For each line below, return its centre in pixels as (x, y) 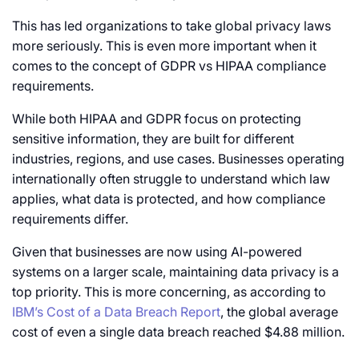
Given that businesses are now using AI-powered (157, 252)
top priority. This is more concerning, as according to (169, 292)
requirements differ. (70, 219)
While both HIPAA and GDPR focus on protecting (157, 119)
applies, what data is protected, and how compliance (169, 199)
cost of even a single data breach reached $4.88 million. (178, 332)
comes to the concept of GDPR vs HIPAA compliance (169, 66)
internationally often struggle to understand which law (171, 179)
